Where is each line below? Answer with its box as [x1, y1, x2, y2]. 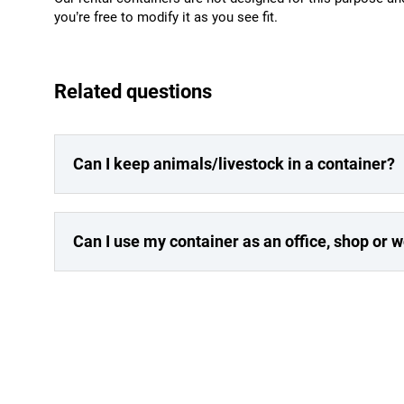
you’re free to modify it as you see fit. [54, 9, 278, 25]
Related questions [54, 80, 212, 103]
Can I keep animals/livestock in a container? [73, 154, 395, 173]
